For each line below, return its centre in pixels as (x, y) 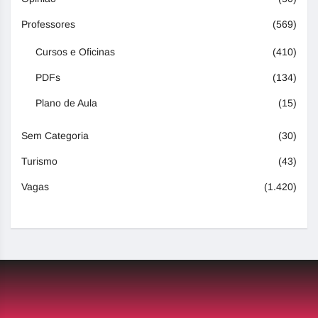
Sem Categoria (55, 136)
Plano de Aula (66, 103)
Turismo (39, 161)
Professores (48, 24)
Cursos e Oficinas (75, 52)
